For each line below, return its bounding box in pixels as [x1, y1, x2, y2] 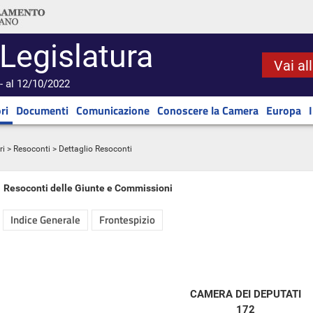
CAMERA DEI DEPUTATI [189, 288, 301, 300]
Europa [266, 102, 301, 119]
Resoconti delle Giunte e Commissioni [3, 182, 173, 194]
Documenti [16, 102, 68, 119]
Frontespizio [99, 212, 155, 228]
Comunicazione [76, 102, 150, 119]
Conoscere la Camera [157, 102, 259, 119]
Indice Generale [10, 212, 80, 228]
